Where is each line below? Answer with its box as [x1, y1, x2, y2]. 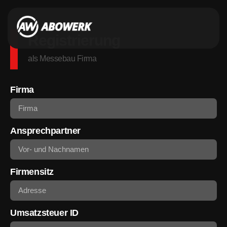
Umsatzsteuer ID [10, 207, 79, 218]
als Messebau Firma [28, 54, 96, 63]
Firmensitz [10, 166, 54, 177]
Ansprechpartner [10, 125, 81, 136]
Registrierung [28, 31, 120, 49]
